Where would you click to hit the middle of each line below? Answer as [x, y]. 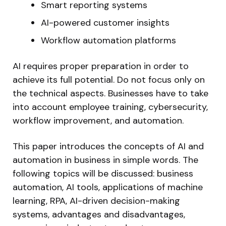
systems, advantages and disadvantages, [99, 215]
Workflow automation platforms [108, 41]
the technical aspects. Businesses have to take [110, 94]
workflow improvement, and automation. [98, 121]
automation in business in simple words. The [105, 160]
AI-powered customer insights [105, 23]
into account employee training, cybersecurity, [110, 107]
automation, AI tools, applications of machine [108, 187]
